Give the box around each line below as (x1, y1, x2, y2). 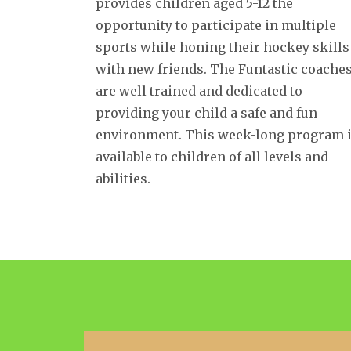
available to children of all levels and (96, 149, 328, 165)
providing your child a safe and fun (96, 105, 317, 121)
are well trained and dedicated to (96, 83, 302, 99)
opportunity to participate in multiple (96, 17, 336, 33)
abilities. (96, 171, 150, 186)
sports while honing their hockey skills (96, 39, 349, 55)
